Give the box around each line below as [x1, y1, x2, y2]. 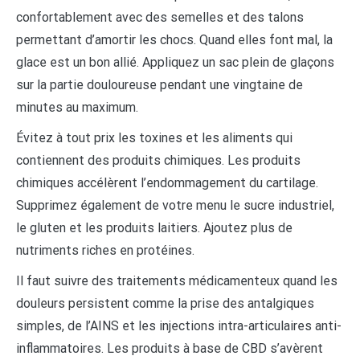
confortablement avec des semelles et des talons [16, 9, 304, 25]
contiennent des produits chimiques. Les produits [16, 152, 301, 168]
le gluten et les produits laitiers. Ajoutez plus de [16, 219, 292, 235]
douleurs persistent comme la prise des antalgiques [16, 295, 314, 311]
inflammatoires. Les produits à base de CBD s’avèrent [16, 340, 323, 356]
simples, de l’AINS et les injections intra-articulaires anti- [16, 317, 342, 333]
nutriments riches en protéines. [16, 242, 198, 258]
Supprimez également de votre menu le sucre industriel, [16, 197, 334, 213]
